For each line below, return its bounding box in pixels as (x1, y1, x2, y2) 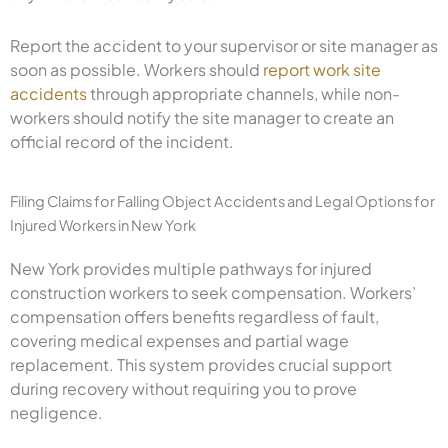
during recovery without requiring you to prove (10, 377, 357, 399)
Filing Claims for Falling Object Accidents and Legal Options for (10, 191, 435, 210)
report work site (263, 58, 381, 80)
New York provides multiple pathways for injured (10, 257, 372, 279)
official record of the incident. (10, 130, 234, 152)
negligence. (10, 401, 103, 423)
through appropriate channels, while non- (87, 82, 400, 104)
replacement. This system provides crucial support (10, 353, 392, 375)
